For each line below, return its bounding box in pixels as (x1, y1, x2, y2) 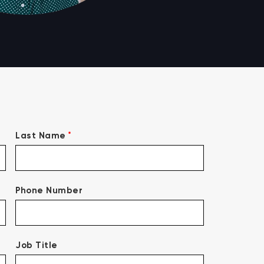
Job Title (15, 239, 58, 250)
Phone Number (15, 184, 83, 196)
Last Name (15, 130, 66, 141)
